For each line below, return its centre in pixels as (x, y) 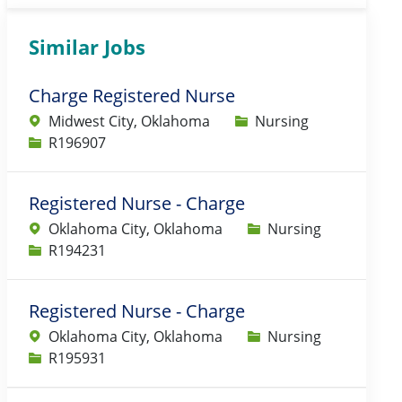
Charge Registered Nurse (132, 96)
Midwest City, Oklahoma (129, 122)
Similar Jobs (87, 47)
